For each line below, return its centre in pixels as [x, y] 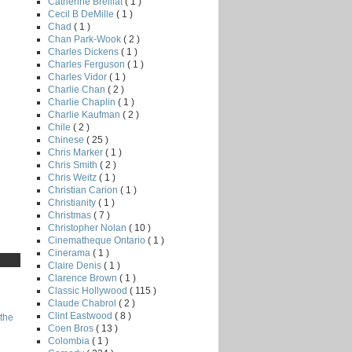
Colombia [70, 341]
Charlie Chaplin [83, 102]
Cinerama [70, 253]
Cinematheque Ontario [98, 240]
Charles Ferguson [88, 64]
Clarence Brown [84, 278]
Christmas [71, 215]
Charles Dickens [84, 51]
